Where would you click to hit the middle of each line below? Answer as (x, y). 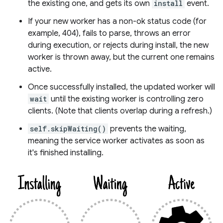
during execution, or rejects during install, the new (118, 46)
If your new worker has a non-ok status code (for (117, 22)
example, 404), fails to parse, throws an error (109, 34)
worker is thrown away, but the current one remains (121, 57)
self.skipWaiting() (68, 129)
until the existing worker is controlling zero (126, 99)
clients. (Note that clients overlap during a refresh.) (120, 111)
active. (40, 69)
